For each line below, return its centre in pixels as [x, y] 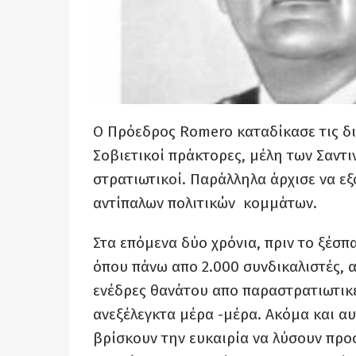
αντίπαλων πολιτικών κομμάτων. [205, 203]
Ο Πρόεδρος [136, 132]
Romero [208, 132]
